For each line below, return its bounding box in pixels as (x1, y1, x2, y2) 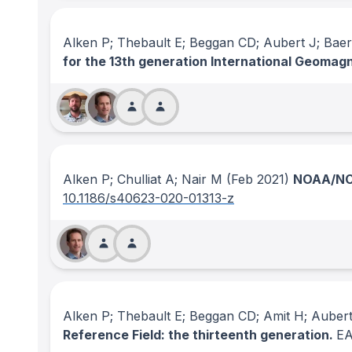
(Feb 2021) (222, 171, 289, 187)
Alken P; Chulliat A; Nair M (63, 171, 222, 187)
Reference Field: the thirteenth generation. (63, 327, 336, 343)
